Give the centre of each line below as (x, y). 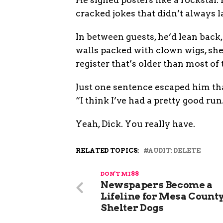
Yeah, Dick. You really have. (135, 124)
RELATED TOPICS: (107, 151)
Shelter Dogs (132, 208)
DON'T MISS (120, 174)
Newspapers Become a (157, 185)
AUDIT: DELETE (174, 151)
